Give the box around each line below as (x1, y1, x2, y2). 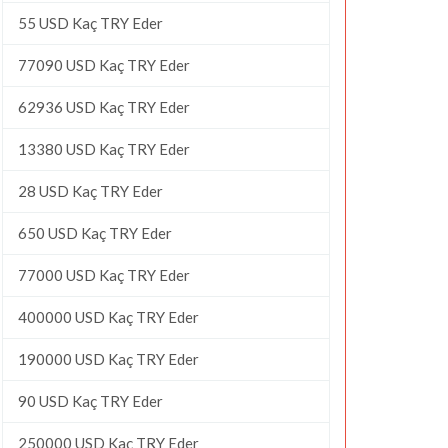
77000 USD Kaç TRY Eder (18, 265, 190, 284)
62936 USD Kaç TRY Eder (18, 97, 190, 116)
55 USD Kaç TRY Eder (18, 13, 163, 32)
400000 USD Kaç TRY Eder (18, 307, 199, 326)
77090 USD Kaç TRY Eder (18, 55, 190, 74)
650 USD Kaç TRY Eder (18, 223, 172, 242)
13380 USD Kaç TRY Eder (18, 139, 190, 158)
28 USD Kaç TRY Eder (18, 181, 163, 200)
